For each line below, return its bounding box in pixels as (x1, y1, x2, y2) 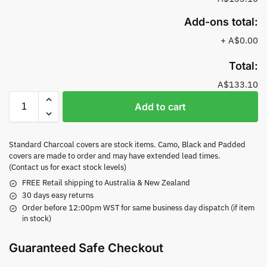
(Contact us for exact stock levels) (9, 162, 126, 173)
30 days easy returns (22, 190, 94, 201)
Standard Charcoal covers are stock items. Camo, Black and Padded (9, 139, 246, 150)
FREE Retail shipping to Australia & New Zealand (22, 178, 190, 188)
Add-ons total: (184, 15, 258, 28)
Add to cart (135, 101, 186, 113)
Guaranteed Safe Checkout (9, 240, 163, 255)
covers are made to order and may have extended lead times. (9, 151, 221, 162)
